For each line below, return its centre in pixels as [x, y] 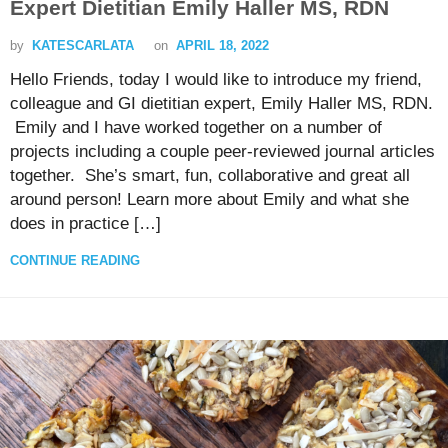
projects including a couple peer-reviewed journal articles [222, 151]
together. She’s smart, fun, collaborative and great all [210, 175]
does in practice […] [85, 223]
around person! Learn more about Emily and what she [209, 199]
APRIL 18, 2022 [222, 45]
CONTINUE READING [75, 260]
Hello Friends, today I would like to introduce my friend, [216, 79]
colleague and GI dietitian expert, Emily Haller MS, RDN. [221, 103]
